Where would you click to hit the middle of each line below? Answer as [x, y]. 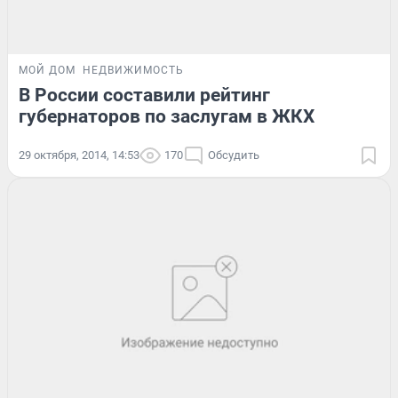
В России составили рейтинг [144, 95]
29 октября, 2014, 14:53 [79, 155]
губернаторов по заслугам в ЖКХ [167, 116]
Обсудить [234, 155]
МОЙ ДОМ [47, 70]
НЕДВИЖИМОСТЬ [133, 70]
